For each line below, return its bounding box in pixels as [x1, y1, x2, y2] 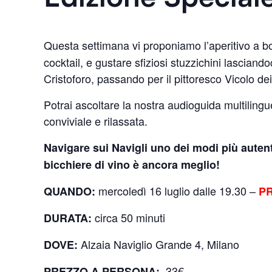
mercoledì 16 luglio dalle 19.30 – [95, 182, 256, 199]
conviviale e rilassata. [44, 112, 148, 129]
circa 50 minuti [92, 209, 165, 225]
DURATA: [44, 209, 92, 226]
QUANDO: [44, 183, 95, 199]
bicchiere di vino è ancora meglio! [44, 156, 220, 172]
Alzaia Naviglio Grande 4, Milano [81, 236, 239, 252]
